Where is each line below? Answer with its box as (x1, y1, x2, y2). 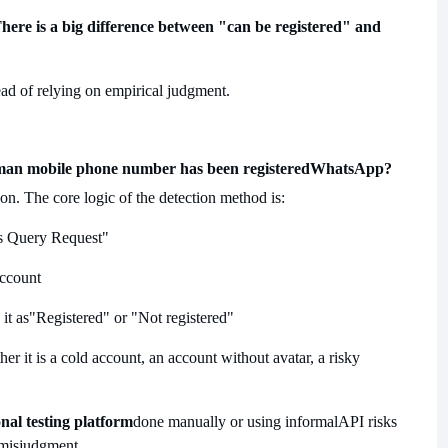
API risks (338, 413, 397, 431)
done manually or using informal (133, 413, 338, 431)
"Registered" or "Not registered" (29, 309, 234, 327)
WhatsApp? (310, 160, 392, 178)
